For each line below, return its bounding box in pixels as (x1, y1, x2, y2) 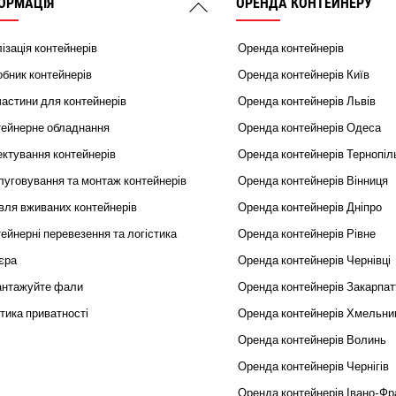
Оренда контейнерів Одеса (237, 121, 381, 135)
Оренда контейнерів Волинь (237, 333, 386, 347)
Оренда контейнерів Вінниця (237, 174, 388, 188)
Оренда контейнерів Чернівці (237, 254, 391, 268)
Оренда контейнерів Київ (237, 68, 369, 82)
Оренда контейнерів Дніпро (237, 201, 382, 215)
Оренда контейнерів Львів (237, 95, 376, 109)
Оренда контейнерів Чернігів (237, 360, 389, 374)
